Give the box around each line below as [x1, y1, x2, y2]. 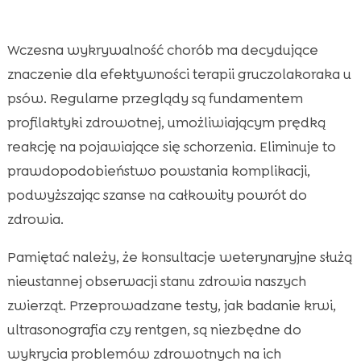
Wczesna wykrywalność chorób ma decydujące [6, 41, 318, 60]
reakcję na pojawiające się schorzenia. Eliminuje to [6, 138, 336, 156]
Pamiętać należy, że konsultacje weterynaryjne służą [6, 248, 352, 267]
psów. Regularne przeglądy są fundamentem [6, 89, 303, 108]
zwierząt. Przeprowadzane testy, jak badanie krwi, [6, 297, 336, 315]
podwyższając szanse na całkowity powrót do [6, 186, 307, 205]
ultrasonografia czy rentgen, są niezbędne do [6, 321, 301, 339]
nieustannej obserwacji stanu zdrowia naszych [6, 272, 306, 291]
